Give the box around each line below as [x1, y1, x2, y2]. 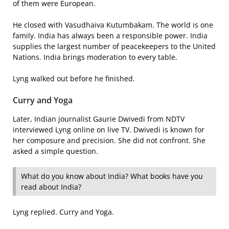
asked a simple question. [13, 146, 98, 156]
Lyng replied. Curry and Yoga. [13, 207, 114, 217]
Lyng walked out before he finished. [13, 73, 135, 83]
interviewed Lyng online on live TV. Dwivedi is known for [13, 124, 204, 134]
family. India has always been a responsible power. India [13, 30, 208, 40]
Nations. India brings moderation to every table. [13, 52, 177, 62]
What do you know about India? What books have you [21, 171, 203, 181]
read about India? [21, 181, 81, 192]
